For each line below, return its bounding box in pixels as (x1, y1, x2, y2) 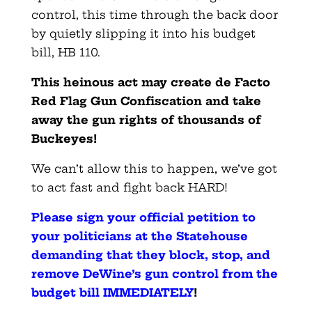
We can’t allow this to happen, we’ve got (31, 161, 277, 175)
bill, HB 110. (31, 45, 100, 59)
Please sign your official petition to (31, 210, 256, 224)
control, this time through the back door (31, 7, 278, 22)
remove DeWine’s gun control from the (31, 266, 278, 281)
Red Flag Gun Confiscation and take (31, 93, 261, 108)
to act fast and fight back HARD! (31, 180, 228, 194)
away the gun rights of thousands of (31, 112, 261, 127)
